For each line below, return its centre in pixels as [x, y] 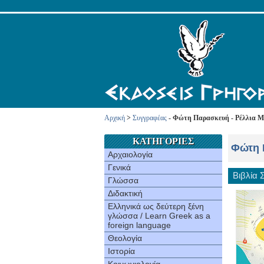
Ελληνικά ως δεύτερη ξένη [156, 206]
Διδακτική [125, 193]
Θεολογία [125, 238]
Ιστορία [121, 251]
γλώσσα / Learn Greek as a [159, 216]
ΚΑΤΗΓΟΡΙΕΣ [163, 141]
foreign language [139, 225]
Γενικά [119, 167]
